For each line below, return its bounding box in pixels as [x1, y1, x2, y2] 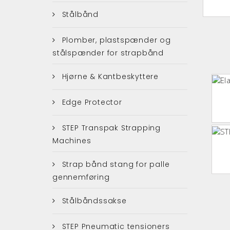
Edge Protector [59, 97, 122, 107]
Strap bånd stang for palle [59, 159, 170, 169]
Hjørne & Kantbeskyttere [59, 71, 159, 82]
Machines [52, 135, 91, 146]
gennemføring [52, 171, 110, 182]
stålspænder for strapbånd [52, 47, 164, 58]
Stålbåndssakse [59, 195, 127, 206]
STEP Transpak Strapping [59, 122, 161, 133]
